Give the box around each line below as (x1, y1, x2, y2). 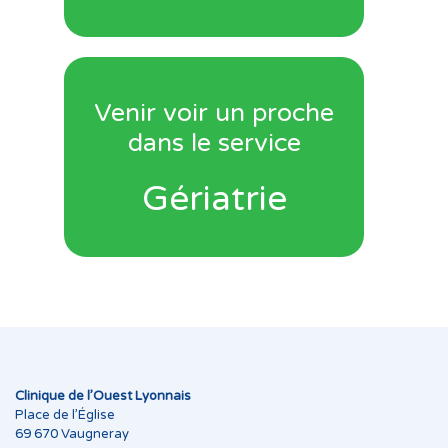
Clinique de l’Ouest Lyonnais (15, 388, 191, 404)
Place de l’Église (15, 407, 115, 423)
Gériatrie (141, 177, 287, 220)
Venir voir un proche (94, 97, 334, 128)
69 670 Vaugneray (15, 426, 129, 442)
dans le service (127, 127, 301, 158)
